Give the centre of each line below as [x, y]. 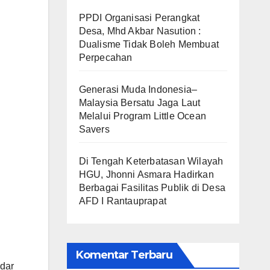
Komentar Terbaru [124, 255]
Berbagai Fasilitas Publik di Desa [152, 187]
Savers [94, 129]
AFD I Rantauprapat [123, 201]
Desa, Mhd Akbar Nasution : [140, 31]
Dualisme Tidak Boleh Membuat [149, 44]
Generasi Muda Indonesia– [138, 89]
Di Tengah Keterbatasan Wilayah [151, 161]
